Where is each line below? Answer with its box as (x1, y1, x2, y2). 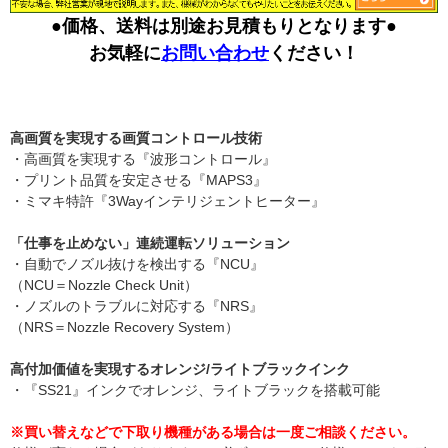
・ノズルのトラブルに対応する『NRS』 (10, 298, 263, 315)
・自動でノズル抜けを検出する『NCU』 (10, 256, 264, 273)
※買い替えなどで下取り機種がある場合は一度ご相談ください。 (10, 424, 416, 441)
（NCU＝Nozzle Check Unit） (10, 277, 198, 294)
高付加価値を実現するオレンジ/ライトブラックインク (10, 361, 350, 378)
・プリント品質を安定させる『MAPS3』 (10, 172, 267, 189)
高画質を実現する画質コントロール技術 (10, 130, 262, 147)
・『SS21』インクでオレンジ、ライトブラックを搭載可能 (10, 382, 380, 399)
